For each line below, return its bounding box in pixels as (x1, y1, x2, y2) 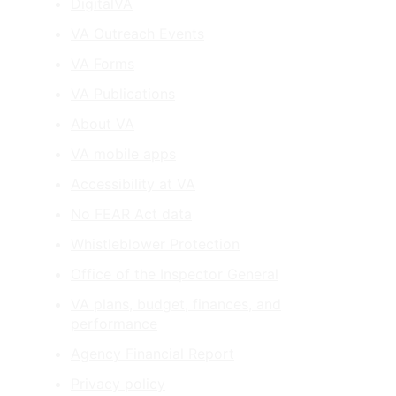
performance (71, 315, 157, 333)
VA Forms (71, 55, 134, 73)
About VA (71, 115, 134, 133)
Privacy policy (71, 375, 165, 393)
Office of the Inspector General (71, 265, 278, 284)
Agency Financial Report (71, 345, 234, 363)
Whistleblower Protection (71, 235, 240, 254)
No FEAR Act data (71, 205, 192, 224)
